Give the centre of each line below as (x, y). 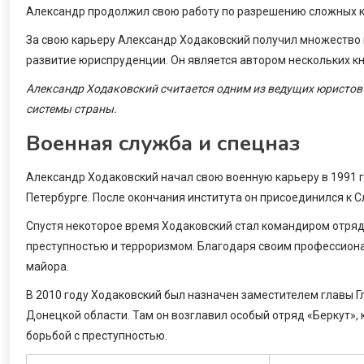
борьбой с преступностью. (97, 335)
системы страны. (71, 108)
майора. (48, 266)
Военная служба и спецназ (163, 143)
